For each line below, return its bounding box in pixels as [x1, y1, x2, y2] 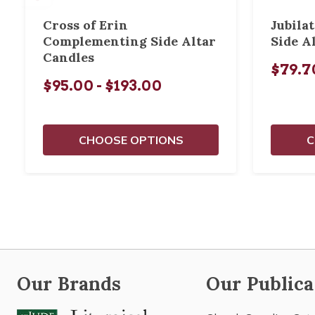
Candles [43, 49, 94, 65]
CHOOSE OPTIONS [78, 133, 184, 147]
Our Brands [17, 272, 122, 295]
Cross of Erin [43, 17, 128, 33]
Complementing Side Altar [43, 33, 216, 49]
